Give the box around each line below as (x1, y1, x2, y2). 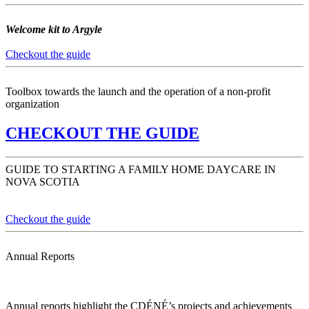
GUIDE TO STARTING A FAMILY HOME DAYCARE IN (6, 163, 276, 175)
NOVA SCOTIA (6, 175, 80, 188)
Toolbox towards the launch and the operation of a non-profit (6, 85, 270, 97)
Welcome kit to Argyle (6, 23, 102, 35)
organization (6, 97, 59, 110)
